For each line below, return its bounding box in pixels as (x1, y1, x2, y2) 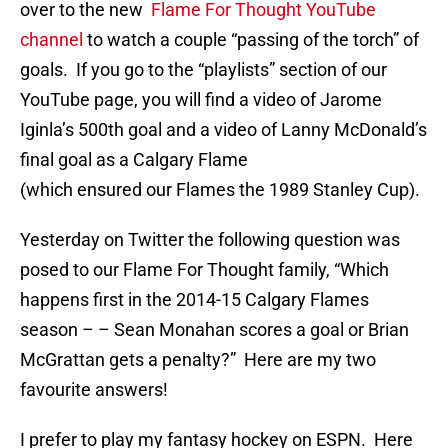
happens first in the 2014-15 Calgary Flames (20, 289, 369, 311)
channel (20, 29, 87, 51)
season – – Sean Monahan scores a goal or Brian (20, 319, 409, 341)
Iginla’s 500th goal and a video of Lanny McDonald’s (20, 119, 427, 141)
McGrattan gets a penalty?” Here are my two (20, 349, 376, 371)
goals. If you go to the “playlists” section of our (20, 59, 387, 81)
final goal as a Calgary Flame (20, 149, 248, 171)
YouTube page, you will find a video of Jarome (20, 89, 382, 111)
